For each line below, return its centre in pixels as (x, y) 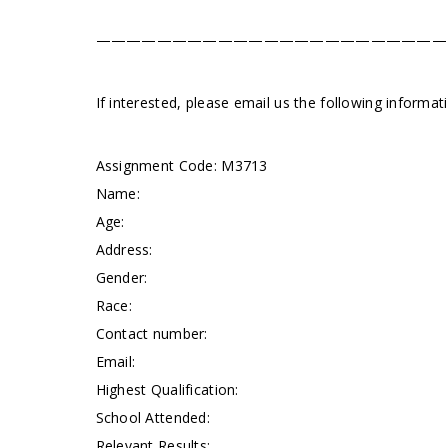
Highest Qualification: (167, 389)
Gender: (121, 277)
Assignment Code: (158, 165)
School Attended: (152, 417)
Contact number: (151, 333)
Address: (124, 249)
